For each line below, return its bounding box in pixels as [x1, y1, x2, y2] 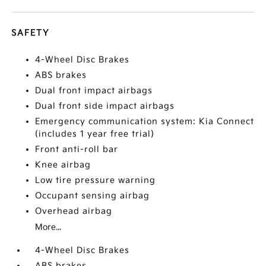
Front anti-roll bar [35, 144, 119, 154]
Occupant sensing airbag [35, 191, 150, 201]
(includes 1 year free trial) [35, 129, 155, 139]
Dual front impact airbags [35, 85, 153, 96]
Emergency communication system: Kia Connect [35, 116, 255, 126]
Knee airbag [35, 160, 91, 170]
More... [35, 222, 62, 232]
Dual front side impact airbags [35, 101, 175, 111]
